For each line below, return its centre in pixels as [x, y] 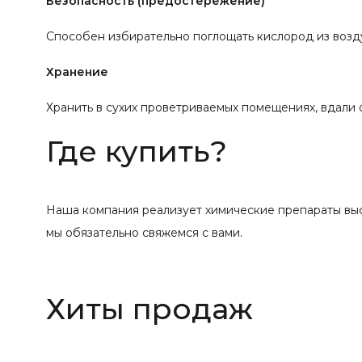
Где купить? [137, 151]
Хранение [77, 72]
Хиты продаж [149, 308]
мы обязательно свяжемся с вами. [144, 232]
